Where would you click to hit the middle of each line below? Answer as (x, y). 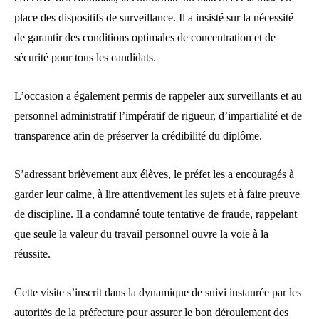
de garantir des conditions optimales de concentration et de (145, 38)
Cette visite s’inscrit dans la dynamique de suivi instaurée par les (158, 293)
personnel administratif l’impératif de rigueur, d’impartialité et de (158, 116)
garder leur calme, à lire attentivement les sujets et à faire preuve (157, 194)
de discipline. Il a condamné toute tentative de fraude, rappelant (156, 214)
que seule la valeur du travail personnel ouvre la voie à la (141, 234)
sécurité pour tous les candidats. (85, 58)
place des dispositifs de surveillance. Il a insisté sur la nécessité (154, 18)
